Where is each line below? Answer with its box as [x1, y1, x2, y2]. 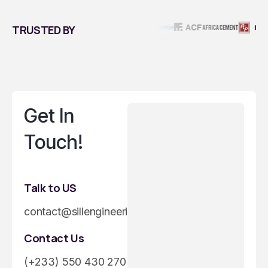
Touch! [24, 130, 83, 154]
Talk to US [24, 181, 77, 195]
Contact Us [24, 231, 84, 245]
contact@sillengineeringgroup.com [24, 205, 193, 218]
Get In [24, 104, 74, 127]
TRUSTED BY [12, 23, 75, 37]
